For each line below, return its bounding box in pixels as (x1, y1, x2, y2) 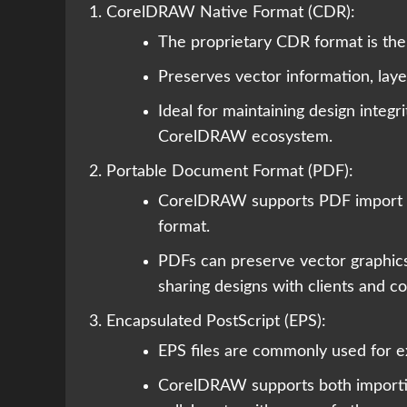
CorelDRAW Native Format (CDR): (106, 5, 355, 22)
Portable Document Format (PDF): (106, 164, 353, 181)
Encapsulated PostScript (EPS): (106, 313, 326, 331)
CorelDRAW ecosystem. (158, 129, 333, 146)
